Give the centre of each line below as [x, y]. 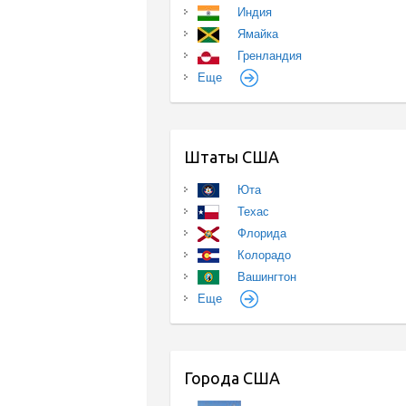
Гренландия [270, 55]
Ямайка [258, 34]
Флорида [262, 233]
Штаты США [232, 156]
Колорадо [265, 255]
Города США [232, 377]
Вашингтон [267, 276]
